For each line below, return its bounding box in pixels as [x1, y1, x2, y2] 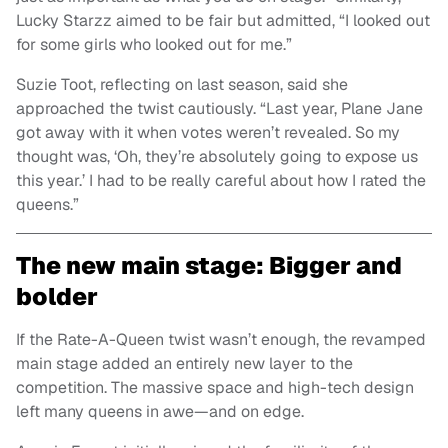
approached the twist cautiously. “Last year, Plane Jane [16, 97, 423, 119]
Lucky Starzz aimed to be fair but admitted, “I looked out [16, 9, 430, 31]
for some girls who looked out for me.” [16, 33, 292, 55]
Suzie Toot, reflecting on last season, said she [16, 73, 348, 95]
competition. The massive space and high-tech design [16, 376, 414, 398]
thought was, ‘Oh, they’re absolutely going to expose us [16, 145, 418, 167]
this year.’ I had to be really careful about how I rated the [16, 169, 426, 191]
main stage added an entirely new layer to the [16, 352, 353, 374]
